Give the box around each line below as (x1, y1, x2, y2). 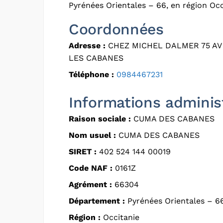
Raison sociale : (69, 113, 131, 123)
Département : (69, 196, 125, 206)
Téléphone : (69, 69, 114, 79)
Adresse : (69, 40, 106, 50)
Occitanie (101, 212, 139, 222)
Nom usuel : (69, 130, 116, 140)
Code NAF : (69, 163, 112, 173)
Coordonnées (69, 20, 164, 38)
